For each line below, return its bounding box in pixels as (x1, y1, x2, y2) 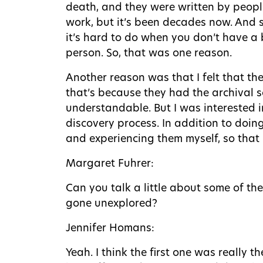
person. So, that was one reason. (66, 48, 232, 59)
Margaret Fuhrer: (66, 159, 154, 169)
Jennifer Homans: (66, 223, 154, 234)
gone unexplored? (66, 198, 157, 209)
